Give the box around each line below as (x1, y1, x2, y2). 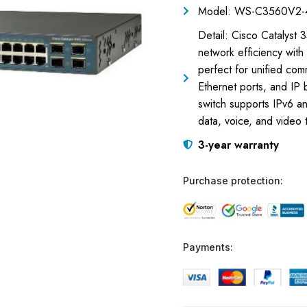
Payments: (182, 241, 233, 253)
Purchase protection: (182, 174, 283, 186)
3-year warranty (198, 136, 279, 153)
